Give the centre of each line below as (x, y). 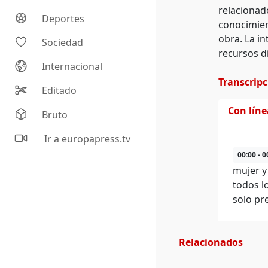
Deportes (63, 19)
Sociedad (63, 43)
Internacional (72, 67)
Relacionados (211, 242)
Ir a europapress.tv (86, 139)
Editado (60, 91)
